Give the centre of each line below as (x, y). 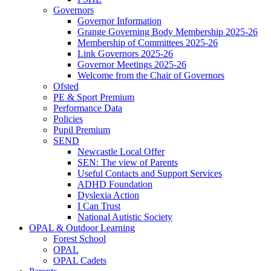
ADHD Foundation (115, 184)
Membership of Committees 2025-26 (148, 43)
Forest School (80, 239)
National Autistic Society (125, 217)
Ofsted (66, 87)
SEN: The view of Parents (128, 163)
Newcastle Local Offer (121, 152)
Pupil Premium (82, 130)
